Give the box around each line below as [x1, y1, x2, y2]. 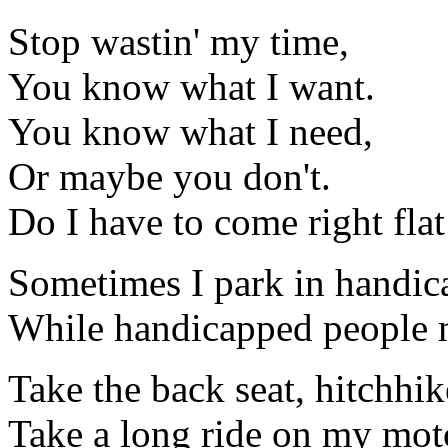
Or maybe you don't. [8, 155, 331, 199]
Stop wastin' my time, [8, 20, 349, 64]
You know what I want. [8, 65, 375, 109]
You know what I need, [8, 110, 373, 154]
